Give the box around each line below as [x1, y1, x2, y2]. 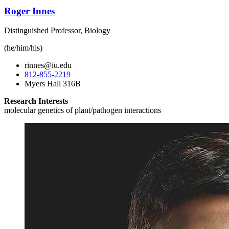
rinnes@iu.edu [25, 61, 72, 70]
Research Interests [4, 97, 68, 106]
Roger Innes [4, 5, 55, 16]
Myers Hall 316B [25, 79, 81, 88]
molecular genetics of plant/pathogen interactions [4, 106, 161, 115]
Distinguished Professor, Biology [4, 26, 110, 35]
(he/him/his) [4, 43, 42, 53]
